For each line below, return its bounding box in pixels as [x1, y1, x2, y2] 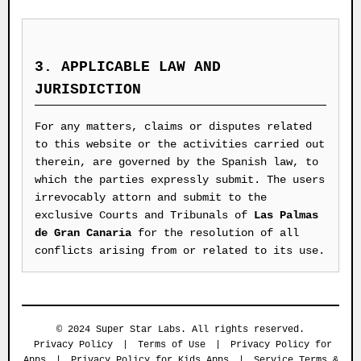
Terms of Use [137, 339, 205, 351]
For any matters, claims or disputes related [35, 120, 312, 133]
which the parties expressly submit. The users [35, 173, 325, 186]
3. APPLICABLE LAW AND [35, 59, 221, 75]
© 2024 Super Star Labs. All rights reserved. [56, 324, 305, 335]
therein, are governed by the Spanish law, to [35, 156, 318, 168]
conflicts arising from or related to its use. [35, 244, 325, 257]
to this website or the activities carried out [35, 138, 325, 151]
